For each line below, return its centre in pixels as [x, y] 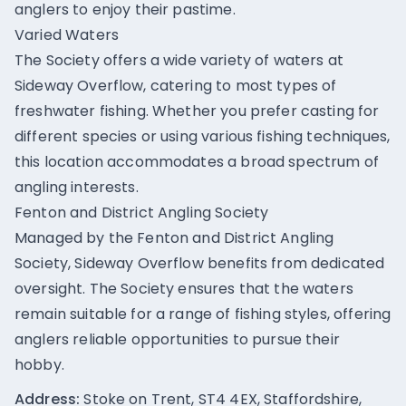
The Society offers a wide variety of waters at [179, 60]
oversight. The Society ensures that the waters [184, 289]
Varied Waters [67, 35]
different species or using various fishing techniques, [203, 136]
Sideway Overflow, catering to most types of [176, 86]
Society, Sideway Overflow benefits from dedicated [200, 263]
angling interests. [77, 187]
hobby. [39, 365]
